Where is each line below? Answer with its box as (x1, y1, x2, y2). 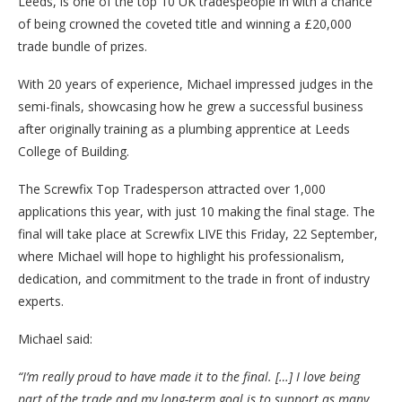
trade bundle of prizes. (18, 38, 147, 56)
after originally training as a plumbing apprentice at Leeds (18, 120, 350, 138)
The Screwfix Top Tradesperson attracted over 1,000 (18, 180, 326, 198)
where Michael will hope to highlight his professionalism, (18, 248, 345, 266)
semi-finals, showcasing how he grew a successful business (18, 98, 363, 116)
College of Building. (18, 143, 129, 161)
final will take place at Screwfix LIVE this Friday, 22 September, (18, 225, 378, 243)
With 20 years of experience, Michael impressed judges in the (18, 75, 373, 93)
